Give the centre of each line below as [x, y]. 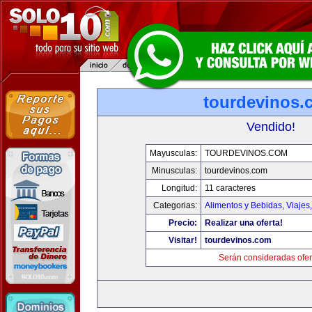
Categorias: [175, 205]
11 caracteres [230, 188]
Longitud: [179, 188]
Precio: [182, 223]
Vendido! [271, 127]
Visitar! [182, 240]
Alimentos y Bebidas [243, 205]
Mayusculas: [173, 153]
